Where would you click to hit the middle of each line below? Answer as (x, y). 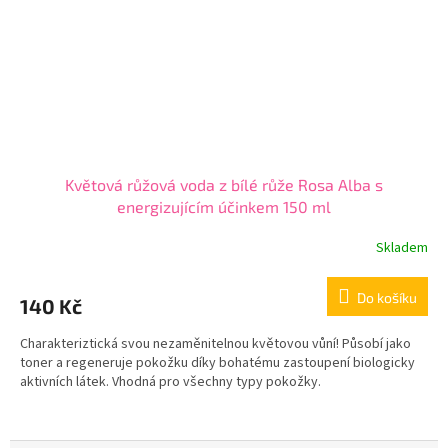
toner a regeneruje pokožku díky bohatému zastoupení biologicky (217, 363)
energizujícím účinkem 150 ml (224, 207)
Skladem (402, 247)
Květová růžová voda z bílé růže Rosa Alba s (224, 185)
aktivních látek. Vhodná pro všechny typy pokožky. (170, 382)
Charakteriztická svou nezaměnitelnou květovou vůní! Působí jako (215, 344)
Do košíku (387, 298)
